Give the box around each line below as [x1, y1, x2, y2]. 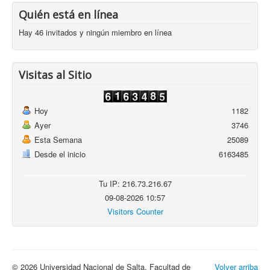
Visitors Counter [107, 206, 163, 218]
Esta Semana [34, 134, 82, 146]
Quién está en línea [19, 7, 118, 22]
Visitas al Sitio [19, 67, 92, 83]
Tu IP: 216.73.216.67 [98, 178, 172, 190]
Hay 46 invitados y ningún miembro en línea [19, 27, 172, 39]
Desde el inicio [34, 148, 86, 160]
